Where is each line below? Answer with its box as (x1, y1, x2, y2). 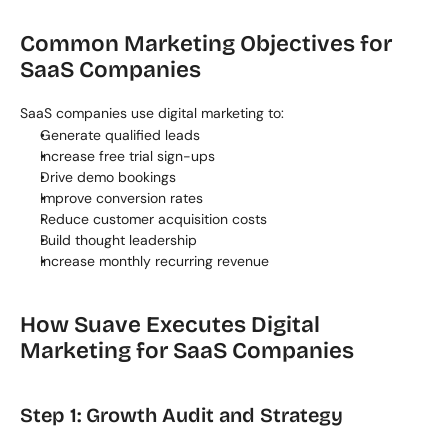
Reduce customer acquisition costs (40, 210, 267, 228)
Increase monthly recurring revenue (40, 252, 269, 270)
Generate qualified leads (40, 126, 200, 144)
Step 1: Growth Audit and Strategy (20, 403, 343, 427)
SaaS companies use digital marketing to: (20, 104, 284, 122)
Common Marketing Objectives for (20, 30, 392, 57)
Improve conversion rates (40, 189, 203, 207)
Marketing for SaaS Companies (20, 337, 354, 364)
